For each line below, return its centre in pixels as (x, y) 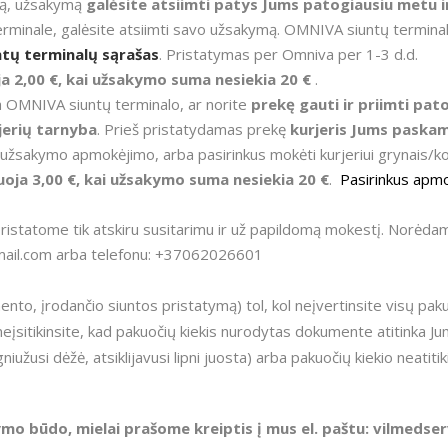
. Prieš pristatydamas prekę (193, 129)
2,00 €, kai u (57, 79)
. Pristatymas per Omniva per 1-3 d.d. (288, 54)
